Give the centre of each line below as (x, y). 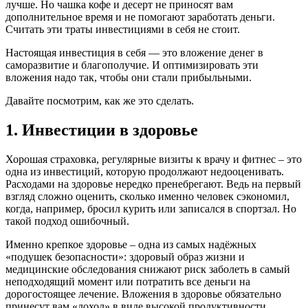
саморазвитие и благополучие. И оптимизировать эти (132, 65)
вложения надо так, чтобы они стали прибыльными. (129, 77)
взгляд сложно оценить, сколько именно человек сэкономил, (147, 196)
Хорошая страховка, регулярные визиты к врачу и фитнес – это (154, 159)
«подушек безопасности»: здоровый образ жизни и (125, 256)
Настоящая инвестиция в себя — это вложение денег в (134, 52)
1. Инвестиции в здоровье (102, 130)
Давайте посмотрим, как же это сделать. (100, 100)
